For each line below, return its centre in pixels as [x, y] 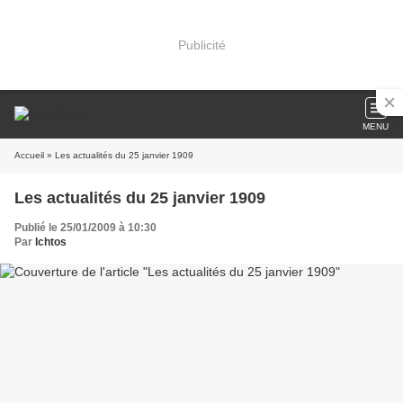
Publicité [201, 45]
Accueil [29, 155]
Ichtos [51, 242]
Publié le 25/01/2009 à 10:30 [85, 228]
